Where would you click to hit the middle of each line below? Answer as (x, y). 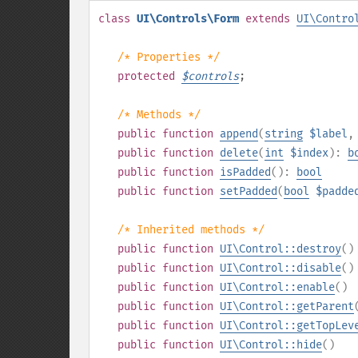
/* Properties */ (169, 57)
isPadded (245, 172)
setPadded (249, 191)
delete (239, 153)
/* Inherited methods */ (191, 230)
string (284, 134)
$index (309, 153)
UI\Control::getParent (287, 306)
